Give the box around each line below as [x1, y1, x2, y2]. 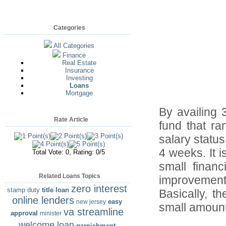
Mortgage [66, 89, 93, 97]
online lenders [12, 195, 74, 206]
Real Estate [62, 59, 96, 67]
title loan [41, 186, 69, 194]
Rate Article [53, 116, 88, 123]
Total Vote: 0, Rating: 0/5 [32, 148, 105, 156]
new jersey [76, 198, 106, 206]
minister [39, 210, 62, 217]
